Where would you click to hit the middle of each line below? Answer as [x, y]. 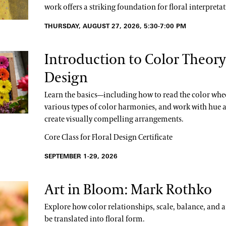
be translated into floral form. [94, 219]
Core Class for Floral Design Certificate [108, 137]
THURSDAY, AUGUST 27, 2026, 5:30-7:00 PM [115, 26]
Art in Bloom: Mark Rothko [128, 190]
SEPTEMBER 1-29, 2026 [81, 156]
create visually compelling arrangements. [114, 119]
